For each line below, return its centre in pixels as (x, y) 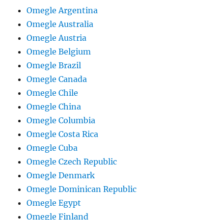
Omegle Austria (57, 38)
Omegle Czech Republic (72, 162)
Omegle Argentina (62, 10)
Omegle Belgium (59, 52)
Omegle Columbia (61, 120)
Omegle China (54, 107)
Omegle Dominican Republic (82, 189)
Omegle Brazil (54, 65)
